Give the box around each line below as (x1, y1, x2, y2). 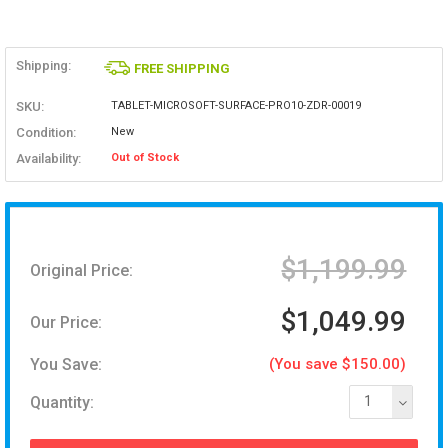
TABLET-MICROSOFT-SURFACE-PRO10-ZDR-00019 (110, 99, 361, 113)
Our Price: (30, 312, 102, 332)
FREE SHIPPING (134, 61, 231, 77)
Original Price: (30, 260, 133, 280)
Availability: (16, 150, 81, 166)
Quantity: (30, 392, 94, 412)
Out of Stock (110, 151, 179, 165)
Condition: (16, 124, 76, 140)
